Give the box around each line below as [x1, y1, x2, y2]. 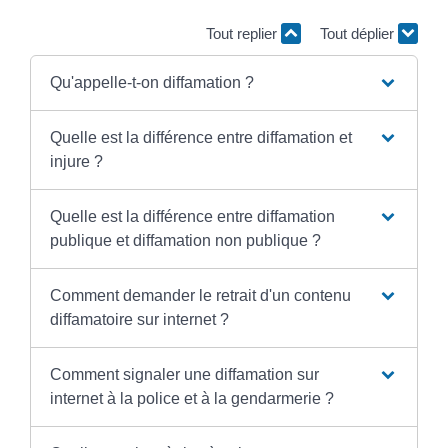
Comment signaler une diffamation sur [49, 365, 319, 383]
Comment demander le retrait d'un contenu [49, 286, 351, 304]
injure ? [49, 152, 103, 170]
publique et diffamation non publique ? [49, 231, 321, 249]
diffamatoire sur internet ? [49, 310, 229, 328]
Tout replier [205, 25, 281, 42]
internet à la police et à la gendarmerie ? [49, 389, 334, 407]
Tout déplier [320, 25, 398, 42]
